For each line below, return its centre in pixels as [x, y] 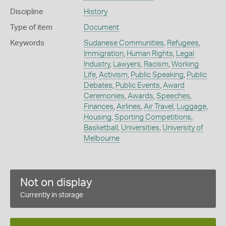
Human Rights [150, 54]
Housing [97, 117]
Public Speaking [157, 75]
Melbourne [101, 138]
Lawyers [127, 64]
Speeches [173, 96]
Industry [97, 64]
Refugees [183, 43]
